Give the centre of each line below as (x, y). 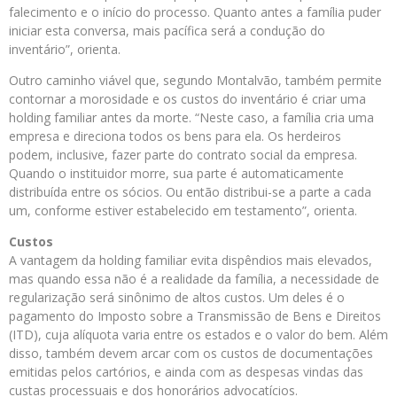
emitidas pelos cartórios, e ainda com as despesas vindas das (186, 371)
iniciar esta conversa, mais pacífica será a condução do (167, 30)
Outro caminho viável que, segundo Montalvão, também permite (195, 80)
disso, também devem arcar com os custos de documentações (191, 353)
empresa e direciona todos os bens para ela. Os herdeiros (175, 136)
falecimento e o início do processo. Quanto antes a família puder (195, 12)
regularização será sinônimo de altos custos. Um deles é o (177, 297)
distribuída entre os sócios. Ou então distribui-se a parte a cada (190, 191)
